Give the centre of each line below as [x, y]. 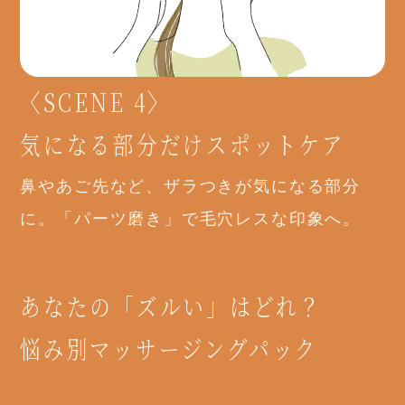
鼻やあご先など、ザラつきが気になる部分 [190, 187]
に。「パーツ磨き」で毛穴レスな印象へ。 [190, 219]
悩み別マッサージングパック [170, 348]
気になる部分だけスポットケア [183, 143]
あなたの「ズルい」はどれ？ [172, 306]
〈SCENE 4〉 [96, 101]
